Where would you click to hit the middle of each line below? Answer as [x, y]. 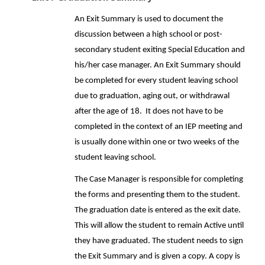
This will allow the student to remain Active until [159, 226]
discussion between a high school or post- [148, 35]
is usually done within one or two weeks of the [157, 142]
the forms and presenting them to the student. [157, 195]
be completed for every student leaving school [156, 81]
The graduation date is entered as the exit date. [158, 210]
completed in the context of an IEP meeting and [159, 127]
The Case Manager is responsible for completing [159, 180]
